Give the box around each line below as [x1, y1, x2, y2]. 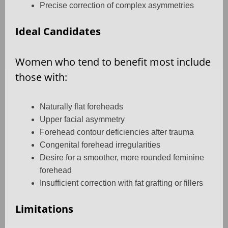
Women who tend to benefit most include [15, 55, 211, 69]
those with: [15, 70, 67, 84]
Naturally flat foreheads [40, 102, 123, 111]
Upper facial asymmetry [40, 115, 125, 124]
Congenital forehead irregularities [40, 140, 160, 150]
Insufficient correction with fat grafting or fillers [40, 179, 203, 188]
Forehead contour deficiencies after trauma [40, 128, 194, 137]
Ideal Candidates [15, 24, 101, 39]
